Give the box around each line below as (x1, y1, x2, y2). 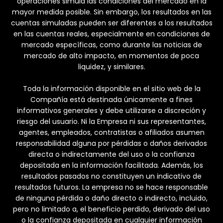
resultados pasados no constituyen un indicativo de (21, 171, 202, 182)
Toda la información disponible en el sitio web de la (22, 84, 201, 94)
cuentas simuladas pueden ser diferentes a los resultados (10, 18, 213, 28)
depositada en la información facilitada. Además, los (20, 160, 203, 171)
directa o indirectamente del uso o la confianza (28, 149, 195, 160)
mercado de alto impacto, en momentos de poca (24, 51, 199, 61)
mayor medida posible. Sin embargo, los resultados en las (11, 7, 212, 17)
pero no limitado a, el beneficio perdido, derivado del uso (13, 204, 210, 215)
